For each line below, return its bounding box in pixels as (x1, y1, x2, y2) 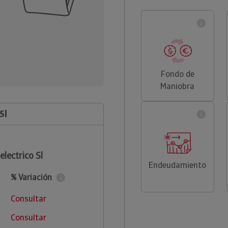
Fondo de (160, 69, 194, 79)
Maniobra (160, 81, 195, 92)
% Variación (10, 172, 52, 183)
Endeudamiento (149, 160, 207, 170)
